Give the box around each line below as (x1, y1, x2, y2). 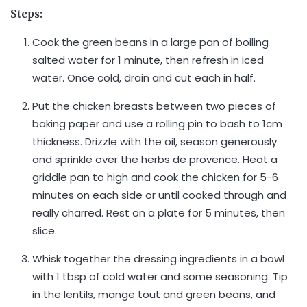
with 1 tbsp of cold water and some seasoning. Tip (32, 269, 288, 284)
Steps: (10, 8, 42, 21)
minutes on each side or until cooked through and (32, 188, 287, 202)
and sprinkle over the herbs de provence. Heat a (32, 152, 278, 167)
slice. (32, 223, 58, 238)
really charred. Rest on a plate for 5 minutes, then (32, 206, 286, 220)
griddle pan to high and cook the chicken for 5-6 (32, 170, 279, 184)
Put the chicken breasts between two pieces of (32, 99, 277, 113)
